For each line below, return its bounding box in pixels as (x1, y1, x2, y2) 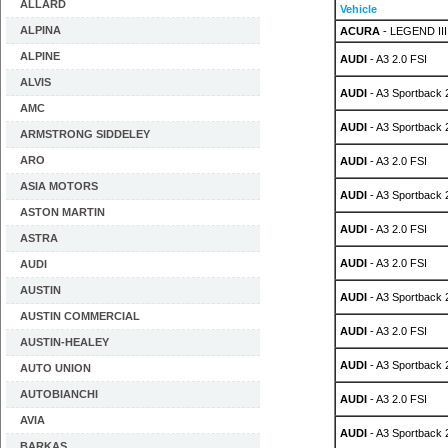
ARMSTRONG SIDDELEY (20, 128, 150, 140)
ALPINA (20, 24, 61, 36)
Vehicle (339, 3, 377, 15)
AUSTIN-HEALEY (20, 336, 109, 348)
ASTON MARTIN (20, 206, 105, 218)
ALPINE (20, 50, 60, 62)
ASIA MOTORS (20, 180, 98, 192)
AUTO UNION (20, 362, 91, 374)
